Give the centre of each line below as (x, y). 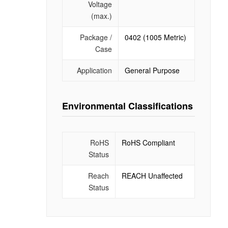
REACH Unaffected (152, 175)
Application (94, 70)
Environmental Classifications (127, 106)
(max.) (101, 16)
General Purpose (152, 70)
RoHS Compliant (148, 142)
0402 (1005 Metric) (155, 37)
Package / (96, 37)
